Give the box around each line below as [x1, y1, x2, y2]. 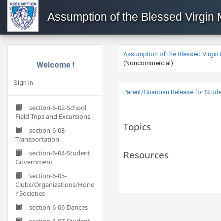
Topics [123, 120, 151, 133]
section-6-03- [29, 126, 67, 135]
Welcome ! [36, 60, 74, 70]
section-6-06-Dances [29, 203, 88, 212]
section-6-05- [29, 171, 67, 180]
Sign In [13, 79, 33, 86]
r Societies [15, 189, 45, 198]
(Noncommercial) [123, 59, 173, 67]
